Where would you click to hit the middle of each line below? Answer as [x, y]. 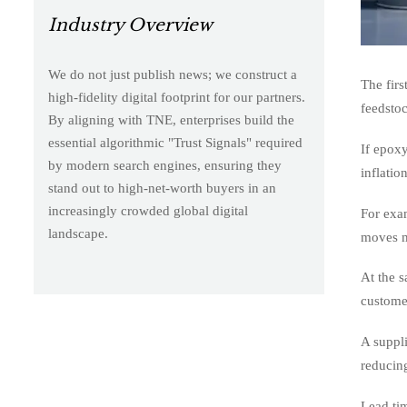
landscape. [78, 233]
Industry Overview [130, 25]
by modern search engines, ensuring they [164, 165]
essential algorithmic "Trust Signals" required [175, 142]
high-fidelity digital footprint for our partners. [176, 97]
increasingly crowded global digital [148, 210]
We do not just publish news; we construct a [172, 74]
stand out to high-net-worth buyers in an [162, 188]
